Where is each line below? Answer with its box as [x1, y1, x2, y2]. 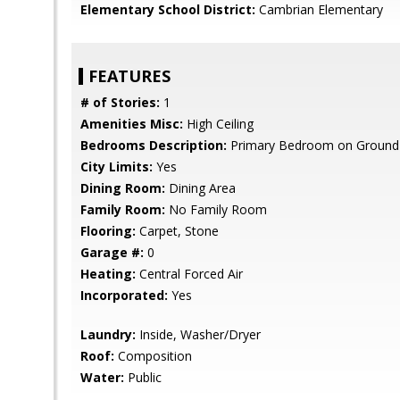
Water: [80, 369, 124, 386]
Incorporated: [80, 287, 168, 304]
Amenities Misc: [80, 115, 183, 132]
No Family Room [165, 201, 267, 218]
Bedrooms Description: [80, 137, 227, 154]
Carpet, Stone [136, 222, 219, 239]
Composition [114, 347, 192, 364]
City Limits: [80, 158, 153, 175]
